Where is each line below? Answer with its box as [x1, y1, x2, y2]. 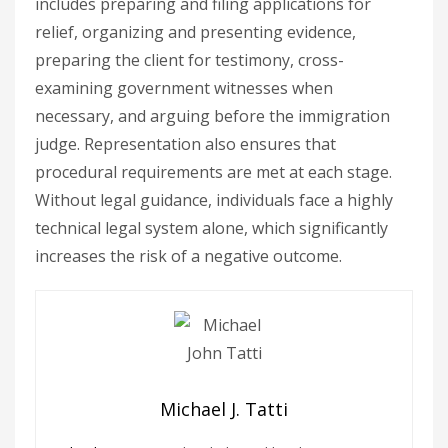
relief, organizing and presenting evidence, [35, 21, 356, 43]
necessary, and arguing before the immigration [35, 105, 390, 127]
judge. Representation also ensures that [35, 133, 336, 155]
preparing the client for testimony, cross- [35, 49, 344, 71]
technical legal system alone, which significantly [35, 217, 388, 239]
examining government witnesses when [35, 77, 333, 99]
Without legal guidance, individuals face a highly [35, 189, 393, 211]
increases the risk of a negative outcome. [35, 245, 342, 267]
